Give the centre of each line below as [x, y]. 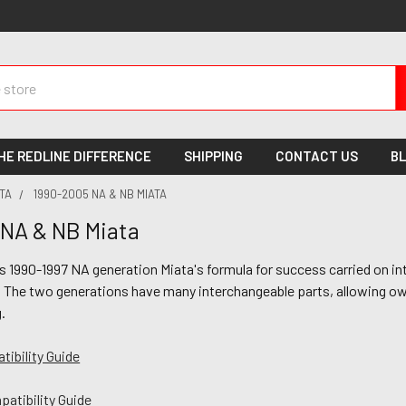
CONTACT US [317, 156]
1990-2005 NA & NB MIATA [101, 194]
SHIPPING [214, 156]
